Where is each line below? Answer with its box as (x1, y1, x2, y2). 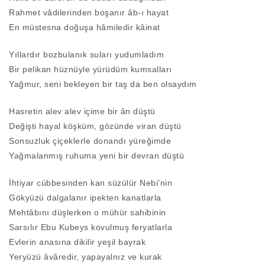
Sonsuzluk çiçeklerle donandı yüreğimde (9, 136, 171, 146)
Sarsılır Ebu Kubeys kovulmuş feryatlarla (9, 222, 172, 232)
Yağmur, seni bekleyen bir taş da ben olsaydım (9, 79, 197, 89)
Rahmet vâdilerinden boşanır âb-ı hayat (9, 8, 169, 18)
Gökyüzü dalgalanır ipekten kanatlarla (9, 193, 161, 203)
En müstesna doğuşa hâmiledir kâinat (9, 22, 160, 33)
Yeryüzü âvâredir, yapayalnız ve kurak (9, 252, 162, 262)
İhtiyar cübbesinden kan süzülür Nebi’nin (9, 178, 172, 188)
